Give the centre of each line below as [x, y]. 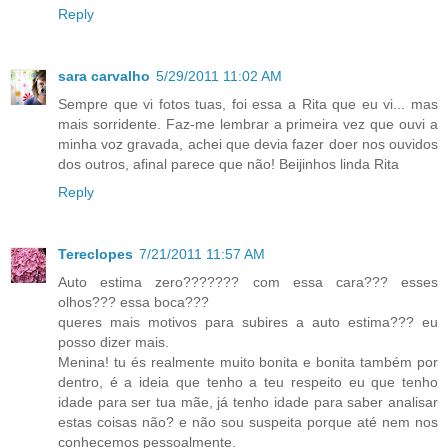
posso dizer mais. [113, 342]
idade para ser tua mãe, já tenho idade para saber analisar [248, 402]
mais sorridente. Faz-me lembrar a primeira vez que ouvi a [248, 124]
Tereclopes [95, 254]
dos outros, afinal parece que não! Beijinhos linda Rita [228, 164]
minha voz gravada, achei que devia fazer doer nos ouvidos [248, 144]
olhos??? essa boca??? [133, 302]
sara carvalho [104, 76]
